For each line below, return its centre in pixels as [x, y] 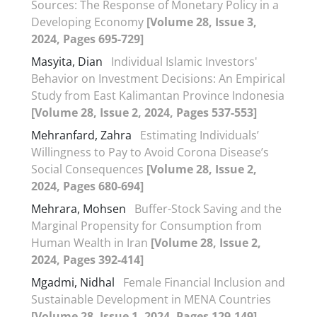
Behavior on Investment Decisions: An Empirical [158, 78]
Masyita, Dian [68, 61]
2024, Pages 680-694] [87, 186]
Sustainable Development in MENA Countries [151, 299]
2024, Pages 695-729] [87, 39]
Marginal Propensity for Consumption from [146, 225]
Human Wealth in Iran [91, 242]
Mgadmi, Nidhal [74, 282]
